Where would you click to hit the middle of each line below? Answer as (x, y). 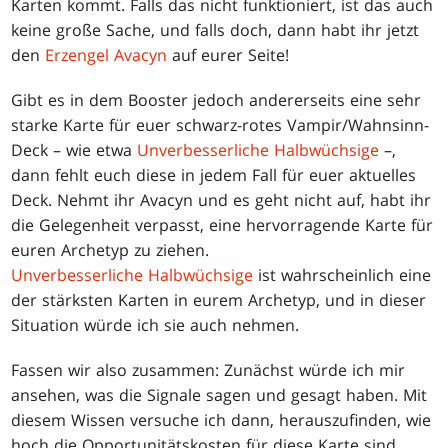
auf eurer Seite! (228, 55)
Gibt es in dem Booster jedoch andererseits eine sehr (216, 100)
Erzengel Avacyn (106, 55)
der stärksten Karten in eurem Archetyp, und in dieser (219, 300)
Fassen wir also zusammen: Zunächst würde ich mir (208, 370)
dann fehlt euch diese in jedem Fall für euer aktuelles (214, 175)
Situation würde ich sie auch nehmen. (155, 325)
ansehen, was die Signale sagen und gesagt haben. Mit (219, 395)
